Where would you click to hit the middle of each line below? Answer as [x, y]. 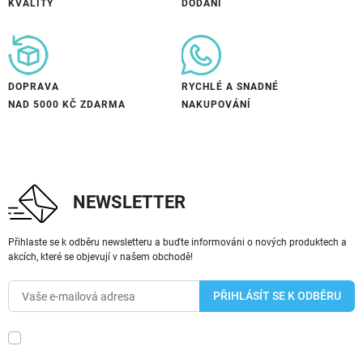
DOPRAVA [34, 86]
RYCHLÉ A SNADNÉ [230, 86]
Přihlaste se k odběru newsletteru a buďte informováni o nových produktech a [177, 241]
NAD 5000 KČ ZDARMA [67, 104]
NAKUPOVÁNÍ [216, 104]
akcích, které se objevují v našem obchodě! [100, 256]
